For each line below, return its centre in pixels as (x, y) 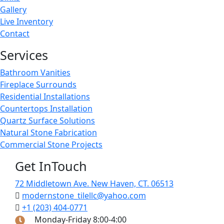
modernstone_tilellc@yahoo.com (84, 196)
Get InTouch (51, 166)
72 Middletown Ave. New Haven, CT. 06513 (94, 184)
